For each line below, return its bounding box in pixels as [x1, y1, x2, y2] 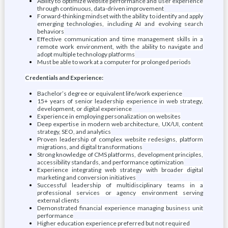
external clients [37, 196, 79, 204]
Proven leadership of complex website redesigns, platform [37, 135, 204, 143]
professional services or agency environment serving [37, 189, 204, 196]
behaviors [37, 27, 64, 35]
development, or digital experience [37, 105, 132, 112]
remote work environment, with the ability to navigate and [37, 43, 204, 50]
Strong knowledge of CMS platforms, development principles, [37, 151, 204, 158]
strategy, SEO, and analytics [37, 128, 111, 135]
